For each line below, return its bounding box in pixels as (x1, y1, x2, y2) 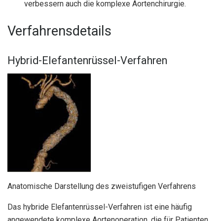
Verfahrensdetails (7, 23, 111, 39)
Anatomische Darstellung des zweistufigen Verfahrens (7, 182, 196, 191)
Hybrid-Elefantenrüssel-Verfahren (7, 54, 167, 67)
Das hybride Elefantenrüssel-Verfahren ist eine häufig (7, 202, 192, 212)
